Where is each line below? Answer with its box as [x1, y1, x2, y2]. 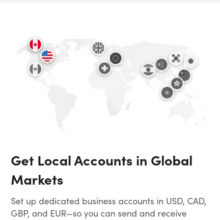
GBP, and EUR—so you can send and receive [11, 206, 187, 219]
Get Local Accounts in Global [11, 149, 193, 169]
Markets [11, 168, 64, 189]
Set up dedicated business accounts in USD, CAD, [11, 194, 207, 207]
